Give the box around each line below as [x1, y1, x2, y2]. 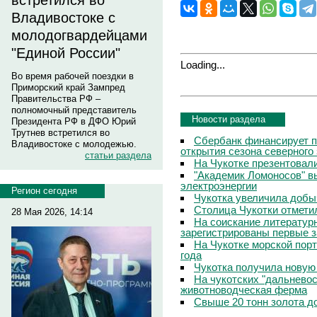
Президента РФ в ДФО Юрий [11, 116, 136, 127]
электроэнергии [180, 179, 257, 192]
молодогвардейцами [11, 28, 147, 43]
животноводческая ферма [180, 283, 307, 296]
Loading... [180, 58, 225, 71]
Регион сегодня [11, 185, 77, 196]
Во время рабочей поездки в [11, 71, 134, 81]
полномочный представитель [11, 105, 137, 115]
